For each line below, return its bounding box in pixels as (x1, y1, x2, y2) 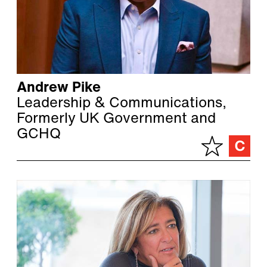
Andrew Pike (17, 81, 101, 96)
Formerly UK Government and (17, 112, 216, 127)
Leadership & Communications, (17, 97, 226, 111)
